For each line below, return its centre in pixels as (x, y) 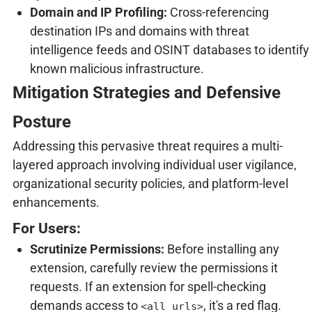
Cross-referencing (218, 12)
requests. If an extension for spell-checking (148, 286)
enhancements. (56, 202)
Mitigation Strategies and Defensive (146, 92)
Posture (41, 122)
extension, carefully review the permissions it (154, 267)
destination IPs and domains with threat (139, 31)
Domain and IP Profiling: (98, 12)
